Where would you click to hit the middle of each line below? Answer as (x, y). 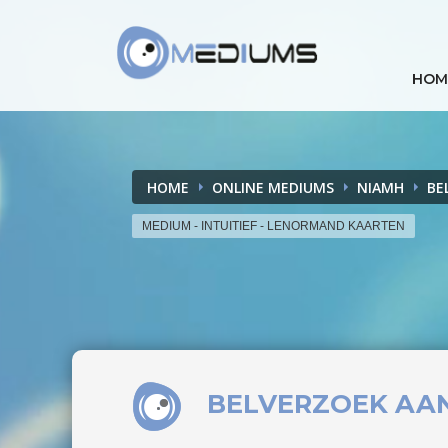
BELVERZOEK (301, 404)
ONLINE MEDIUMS (273, 187)
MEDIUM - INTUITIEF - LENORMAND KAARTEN (273, 226)
